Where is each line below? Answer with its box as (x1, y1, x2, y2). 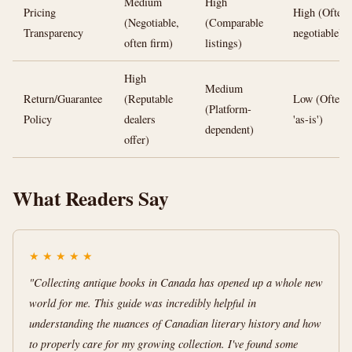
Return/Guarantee (24, 91, 102, 106)
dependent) (205, 122, 254, 137)
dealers (124, 112, 156, 126)
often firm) (124, 35, 173, 50)
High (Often (293, 5, 347, 20)
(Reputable (124, 91, 173, 106)
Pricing (24, 5, 56, 20)
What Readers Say (13, 183, 169, 213)
